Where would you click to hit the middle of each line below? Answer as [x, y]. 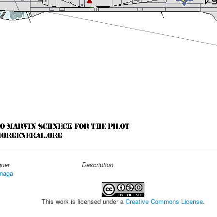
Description [98, 164]
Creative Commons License [164, 201]
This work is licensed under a [83, 201]
